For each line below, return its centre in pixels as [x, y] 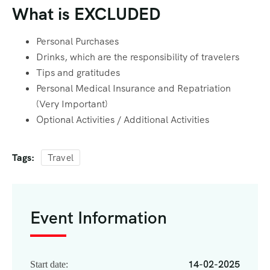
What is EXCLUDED [86, 14]
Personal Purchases [77, 42]
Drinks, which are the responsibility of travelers [138, 57]
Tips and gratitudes [78, 73]
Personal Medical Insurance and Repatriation [133, 89]
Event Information [99, 218]
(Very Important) [72, 104]
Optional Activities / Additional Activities [123, 120]
